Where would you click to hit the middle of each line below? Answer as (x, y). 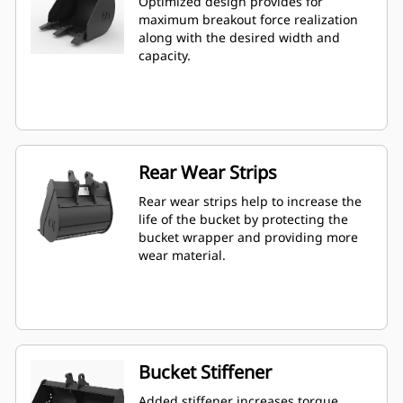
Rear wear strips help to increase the (250, 201)
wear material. (182, 255)
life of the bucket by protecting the (243, 219)
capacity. (165, 56)
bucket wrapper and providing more (248, 237)
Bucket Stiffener (205, 372)
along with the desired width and (239, 38)
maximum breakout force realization (248, 20)
